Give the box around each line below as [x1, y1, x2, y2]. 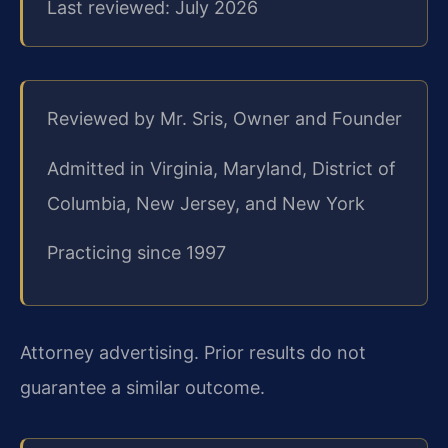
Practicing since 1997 [47, 242, 226, 264]
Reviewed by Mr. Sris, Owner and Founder [47, 108, 402, 130]
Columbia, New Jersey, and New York [47, 192, 365, 214]
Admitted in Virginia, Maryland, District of [47, 157, 396, 179]
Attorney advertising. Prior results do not [20, 342, 366, 364]
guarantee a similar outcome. [20, 377, 265, 399]
